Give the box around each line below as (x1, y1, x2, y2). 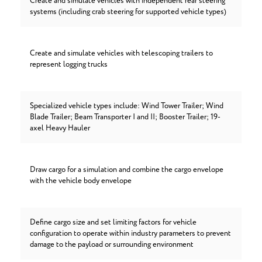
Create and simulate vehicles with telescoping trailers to (30, 48, 213, 59)
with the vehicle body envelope (30, 175, 132, 187)
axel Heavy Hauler (30, 123, 90, 134)
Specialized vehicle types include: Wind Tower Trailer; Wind (30, 101, 223, 112)
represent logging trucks (30, 59, 108, 70)
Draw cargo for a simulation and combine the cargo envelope (30, 164, 223, 175)
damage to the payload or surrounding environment (30, 239, 194, 250)
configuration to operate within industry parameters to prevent (30, 228, 231, 239)
